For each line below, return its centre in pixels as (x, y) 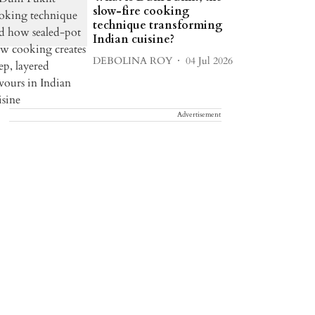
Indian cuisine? (134, 39)
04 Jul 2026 (210, 60)
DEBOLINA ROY (133, 60)
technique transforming (158, 25)
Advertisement (199, 115)
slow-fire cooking (142, 11)
